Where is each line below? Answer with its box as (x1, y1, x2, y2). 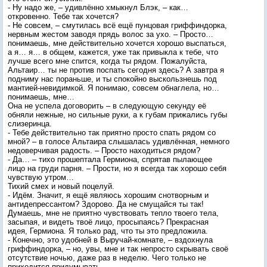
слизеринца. (8, 119, 52, 128)
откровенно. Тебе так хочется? (8, 12, 119, 21)
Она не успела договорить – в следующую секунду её (8, 101, 206, 110)
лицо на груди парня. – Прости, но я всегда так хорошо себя (8, 164, 226, 173)
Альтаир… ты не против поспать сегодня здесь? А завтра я (8, 66, 224, 74)
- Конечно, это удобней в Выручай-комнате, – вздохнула (8, 235, 213, 244)
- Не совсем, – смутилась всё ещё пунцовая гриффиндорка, (8, 21, 227, 30)
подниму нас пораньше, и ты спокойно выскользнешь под (8, 74, 217, 83)
